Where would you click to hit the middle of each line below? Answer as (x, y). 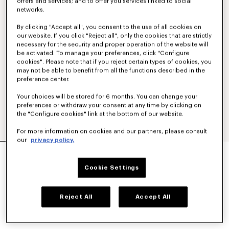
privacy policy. (53, 140)
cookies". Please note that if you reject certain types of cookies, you (114, 62)
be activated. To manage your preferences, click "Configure (103, 53)
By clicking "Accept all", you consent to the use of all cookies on (109, 27)
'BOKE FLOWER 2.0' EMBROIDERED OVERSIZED (104, 148)
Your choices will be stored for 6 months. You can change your (107, 97)
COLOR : (24, 189)
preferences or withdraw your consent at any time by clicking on (109, 105)
